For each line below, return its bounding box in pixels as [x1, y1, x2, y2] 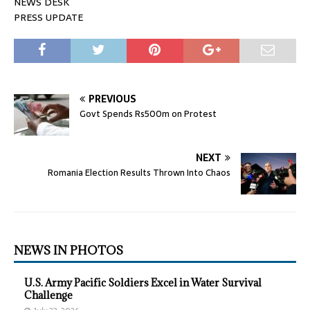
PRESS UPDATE [14, 10, 83, 26]
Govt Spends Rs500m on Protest [80, 107, 217, 122]
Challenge [24, 289, 73, 302]
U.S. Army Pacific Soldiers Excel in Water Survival [24, 276, 262, 290]
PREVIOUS [89, 91, 136, 107]
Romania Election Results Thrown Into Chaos [48, 165, 230, 181]
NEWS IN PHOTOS [14, 243, 123, 259]
